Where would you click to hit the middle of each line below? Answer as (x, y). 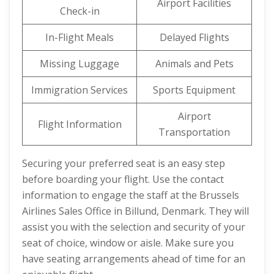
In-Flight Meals (80, 37)
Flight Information (80, 124)
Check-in (80, 11)
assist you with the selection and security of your (134, 227)
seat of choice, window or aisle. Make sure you (128, 243)
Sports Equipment (194, 90)
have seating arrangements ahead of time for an (134, 259)
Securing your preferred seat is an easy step (124, 163)
